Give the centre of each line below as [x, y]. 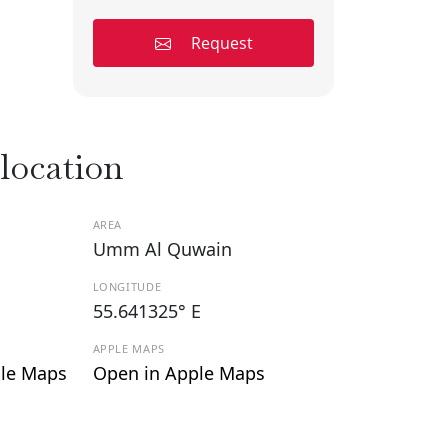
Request [221, 42]
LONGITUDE [127, 286]
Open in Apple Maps [178, 372]
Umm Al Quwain [162, 248]
